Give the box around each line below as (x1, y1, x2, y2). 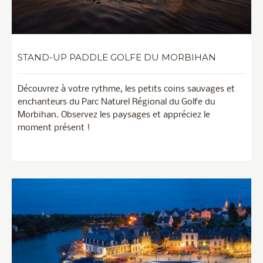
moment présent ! (18, 123, 90, 133)
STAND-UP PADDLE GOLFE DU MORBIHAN (18, 52, 216, 63)
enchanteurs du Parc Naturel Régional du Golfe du (18, 97, 215, 107)
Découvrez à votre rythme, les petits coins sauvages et (18, 85, 235, 95)
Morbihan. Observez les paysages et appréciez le (18, 110, 210, 120)
